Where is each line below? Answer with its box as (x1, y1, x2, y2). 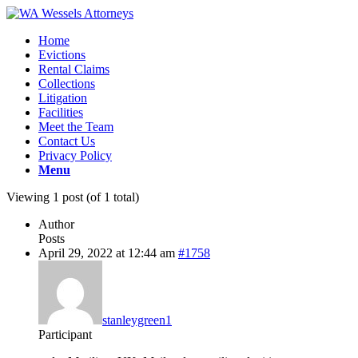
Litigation (38, 91, 87, 105)
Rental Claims (38, 62, 109, 76)
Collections (38, 77, 95, 90)
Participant (38, 328, 92, 341)
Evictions (38, 48, 86, 62)
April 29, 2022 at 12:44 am (38, 246, 175, 260)
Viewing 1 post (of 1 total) (6, 190, 139, 204)
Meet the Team (38, 120, 113, 133)
